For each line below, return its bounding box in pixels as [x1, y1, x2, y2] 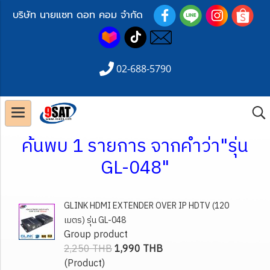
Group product [64, 227, 128, 243]
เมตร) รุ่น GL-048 [64, 213, 126, 227]
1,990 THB [115, 241, 163, 257]
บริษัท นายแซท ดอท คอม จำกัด [13, 8, 154, 23]
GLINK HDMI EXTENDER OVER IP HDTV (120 [64, 199, 229, 213]
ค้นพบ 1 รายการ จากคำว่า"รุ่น [22, 132, 248, 162]
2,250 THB [64, 241, 112, 257]
